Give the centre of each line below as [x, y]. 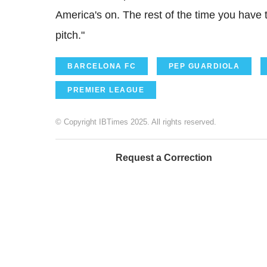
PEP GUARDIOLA [204, 66]
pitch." [70, 35]
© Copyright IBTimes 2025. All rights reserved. [136, 122]
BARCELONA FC [102, 66]
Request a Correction [164, 157]
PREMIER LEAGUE [106, 90]
